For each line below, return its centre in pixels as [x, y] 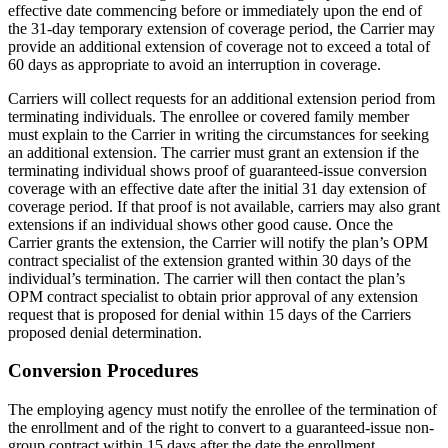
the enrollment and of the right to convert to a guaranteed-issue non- [221, 427]
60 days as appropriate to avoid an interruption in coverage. [194, 64]
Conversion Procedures [103, 371]
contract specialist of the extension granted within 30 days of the [209, 260]
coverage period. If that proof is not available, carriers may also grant [224, 206]
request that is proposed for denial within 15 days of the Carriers [209, 314]
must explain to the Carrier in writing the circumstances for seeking [218, 134]
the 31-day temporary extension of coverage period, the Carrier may [221, 28]
